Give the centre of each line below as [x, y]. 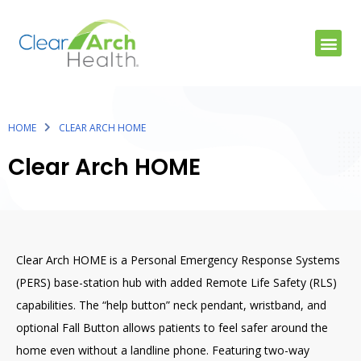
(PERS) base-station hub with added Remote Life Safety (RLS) [176, 283]
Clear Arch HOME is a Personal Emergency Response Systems [178, 260]
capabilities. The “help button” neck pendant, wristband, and [171, 305]
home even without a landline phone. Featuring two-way [163, 351]
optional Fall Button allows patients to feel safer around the [172, 328]
